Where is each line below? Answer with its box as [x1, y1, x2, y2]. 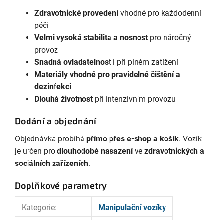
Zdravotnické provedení [34, 8, 118, 18]
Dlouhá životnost [34, 94, 93, 104]
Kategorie [21, 203, 55, 213]
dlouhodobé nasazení [57, 146, 133, 156]
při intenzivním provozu [93, 94, 176, 104]
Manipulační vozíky [98, 203, 166, 213]
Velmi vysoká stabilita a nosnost [34, 33, 148, 43]
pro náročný [148, 33, 191, 43]
